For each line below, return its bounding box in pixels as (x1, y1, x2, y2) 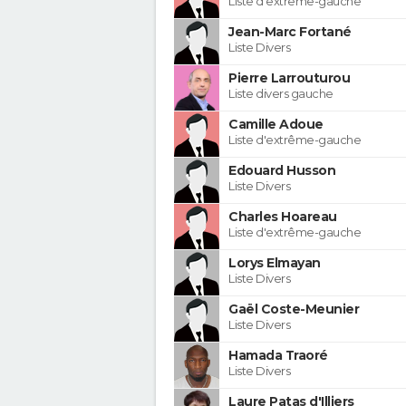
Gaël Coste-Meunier (228, 300, 359, 317)
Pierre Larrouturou (228, 69, 350, 86)
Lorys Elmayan (228, 254, 321, 271)
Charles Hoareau (228, 208, 337, 225)
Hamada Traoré (228, 346, 328, 363)
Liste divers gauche (228, 85, 333, 101)
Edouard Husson (228, 161, 335, 179)
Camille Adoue (228, 115, 324, 132)
